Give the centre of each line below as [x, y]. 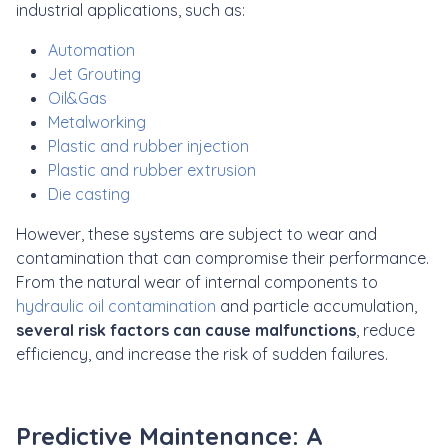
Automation [91, 49]
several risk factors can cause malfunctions [186, 329]
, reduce [385, 329]
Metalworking [97, 121]
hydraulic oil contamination [116, 305]
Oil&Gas [77, 97]
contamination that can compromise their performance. [222, 257]
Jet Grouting [94, 73]
